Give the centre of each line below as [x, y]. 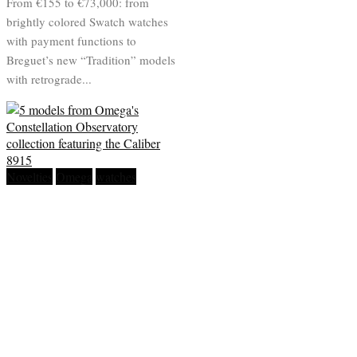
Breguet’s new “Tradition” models [91, 60]
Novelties [29, 177]
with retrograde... [49, 79]
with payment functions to [71, 41]
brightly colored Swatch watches [87, 22]
